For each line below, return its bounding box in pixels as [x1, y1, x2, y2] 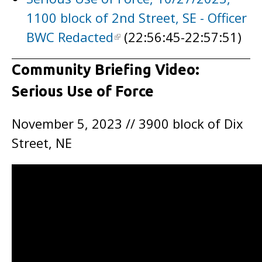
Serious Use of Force [12, 83, 154, 99]
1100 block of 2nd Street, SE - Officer [26, 9, 247, 26]
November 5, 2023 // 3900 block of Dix [12, 115, 243, 132]
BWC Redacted [26, 28, 113, 46]
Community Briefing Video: [12, 61, 199, 78]
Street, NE [12, 134, 72, 151]
